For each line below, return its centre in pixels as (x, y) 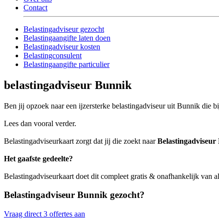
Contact (35, 7)
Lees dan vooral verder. (40, 123)
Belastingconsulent (53, 55)
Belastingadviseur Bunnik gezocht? (74, 195)
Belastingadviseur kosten (62, 46)
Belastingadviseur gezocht (64, 29)
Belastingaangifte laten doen (67, 38)
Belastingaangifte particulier (66, 64)
